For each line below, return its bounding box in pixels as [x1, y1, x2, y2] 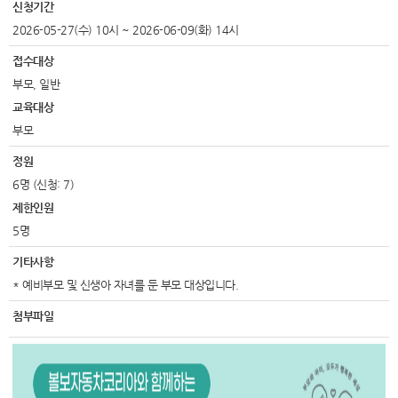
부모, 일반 [12, 77, 60, 91]
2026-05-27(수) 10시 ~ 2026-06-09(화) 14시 [12, 23, 239, 36]
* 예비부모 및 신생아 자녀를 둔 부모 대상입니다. [12, 278, 238, 291]
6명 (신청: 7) [12, 178, 74, 191]
